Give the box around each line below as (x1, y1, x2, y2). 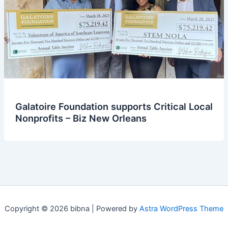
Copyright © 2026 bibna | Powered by (5, 204, 139, 214)
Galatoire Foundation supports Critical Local (15, 101, 213, 112)
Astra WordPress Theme (139, 204, 223, 214)
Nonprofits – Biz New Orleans (15, 112, 147, 124)
